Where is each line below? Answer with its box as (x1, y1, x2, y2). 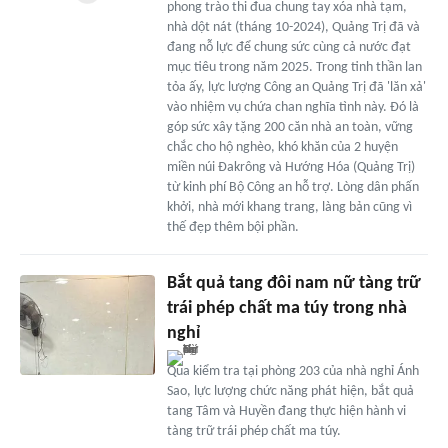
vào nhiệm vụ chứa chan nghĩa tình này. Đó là (166, 99, 419, 115)
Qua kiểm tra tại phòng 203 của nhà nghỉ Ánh (166, 363, 419, 379)
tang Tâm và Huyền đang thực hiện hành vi (166, 403, 406, 419)
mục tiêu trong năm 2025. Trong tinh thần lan (166, 59, 422, 75)
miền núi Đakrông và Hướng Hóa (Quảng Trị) (166, 159, 415, 175)
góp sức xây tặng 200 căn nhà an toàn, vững (166, 119, 413, 135)
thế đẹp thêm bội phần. (166, 219, 299, 235)
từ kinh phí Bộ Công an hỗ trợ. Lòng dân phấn (166, 179, 419, 195)
